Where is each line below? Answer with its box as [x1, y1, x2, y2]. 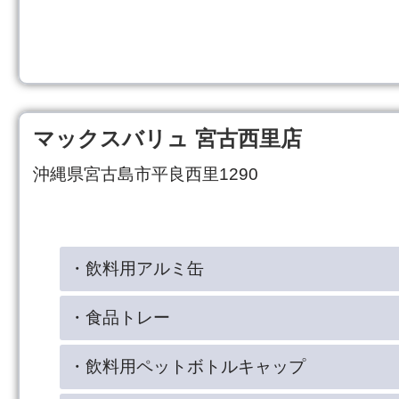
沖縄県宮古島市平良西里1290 [33, 164, 258, 183]
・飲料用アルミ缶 [69, 258, 204, 278]
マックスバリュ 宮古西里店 [33, 126, 302, 151]
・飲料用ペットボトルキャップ [69, 356, 305, 376]
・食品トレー [69, 307, 170, 327]
